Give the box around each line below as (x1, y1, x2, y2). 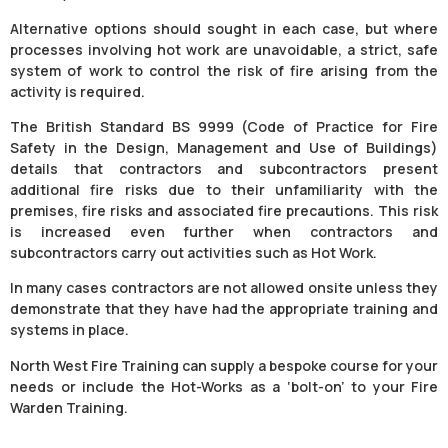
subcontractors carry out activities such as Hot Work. (10, 243, 377, 263)
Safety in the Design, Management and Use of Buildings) (10, 138, 438, 158)
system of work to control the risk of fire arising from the (10, 60, 438, 80)
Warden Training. (10, 397, 128, 417)
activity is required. (10, 81, 145, 101)
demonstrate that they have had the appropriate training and (10, 299, 438, 319)
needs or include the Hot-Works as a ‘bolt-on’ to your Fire (10, 376, 438, 396)
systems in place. (10, 320, 129, 340)
